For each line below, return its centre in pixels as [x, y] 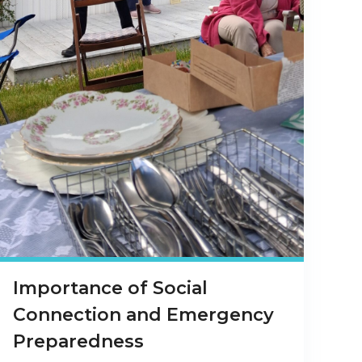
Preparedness [78, 342]
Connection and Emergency [143, 315]
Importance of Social [110, 288]
